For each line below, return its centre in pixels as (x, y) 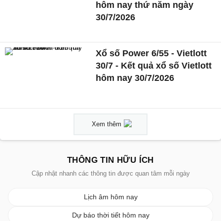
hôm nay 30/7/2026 (135, 78)
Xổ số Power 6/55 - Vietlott (151, 54)
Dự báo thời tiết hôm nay (110, 215)
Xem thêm (107, 124)
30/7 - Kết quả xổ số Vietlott (154, 66)
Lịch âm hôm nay (110, 197)
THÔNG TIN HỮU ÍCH (110, 160)
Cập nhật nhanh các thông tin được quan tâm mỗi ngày (110, 174)
